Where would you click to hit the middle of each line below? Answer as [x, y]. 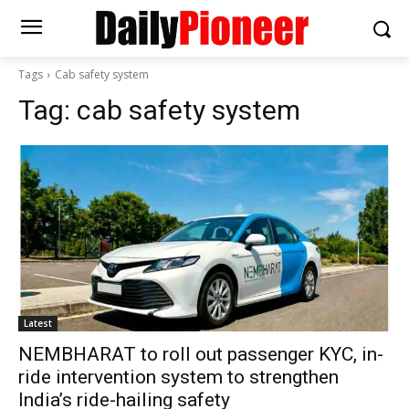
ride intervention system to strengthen [178, 378]
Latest [38, 324]
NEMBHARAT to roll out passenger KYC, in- [201, 355]
